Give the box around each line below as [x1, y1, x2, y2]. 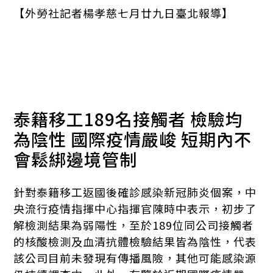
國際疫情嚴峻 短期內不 [71, 127, 252, 151]
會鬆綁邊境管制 [13, 147, 138, 171]
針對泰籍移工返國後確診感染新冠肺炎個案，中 [13, 184, 257, 200]
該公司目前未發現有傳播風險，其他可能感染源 [13, 250, 257, 266]
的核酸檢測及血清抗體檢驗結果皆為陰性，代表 [13, 233, 257, 249]
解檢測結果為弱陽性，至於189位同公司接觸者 [13, 217, 254, 233]
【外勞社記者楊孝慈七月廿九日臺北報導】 [13, 5, 234, 21]
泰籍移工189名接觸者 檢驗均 [13, 107, 244, 131]
